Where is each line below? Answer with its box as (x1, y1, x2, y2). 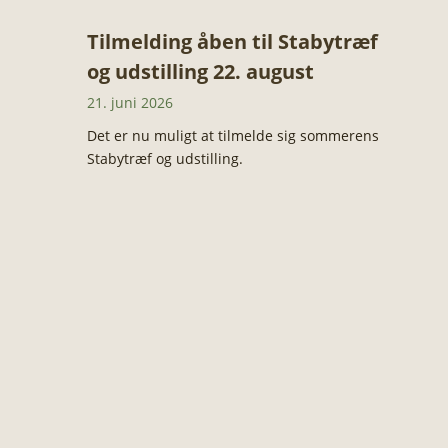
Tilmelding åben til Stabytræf (86, 28, 378, 56)
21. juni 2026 (86, 93, 173, 113)
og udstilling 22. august (86, 58, 314, 86)
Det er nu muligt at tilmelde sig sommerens (86, 126, 379, 146)
